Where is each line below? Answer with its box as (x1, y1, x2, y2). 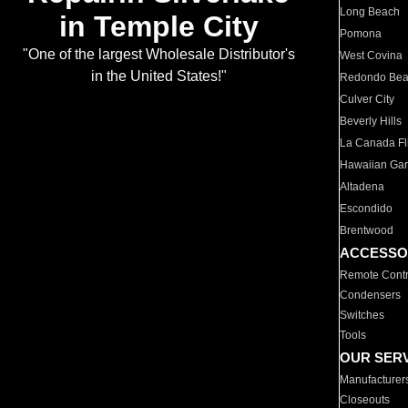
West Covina (340, 49, 403, 62)
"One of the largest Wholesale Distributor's (22, 46, 295, 63)
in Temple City (58, 10, 259, 44)
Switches (340, 309, 385, 321)
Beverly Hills (340, 115, 403, 127)
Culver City (340, 93, 395, 106)
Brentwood (340, 224, 394, 237)
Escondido (340, 202, 393, 215)
